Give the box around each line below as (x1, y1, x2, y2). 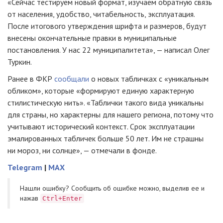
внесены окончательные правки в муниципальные (7, 33, 177, 43)
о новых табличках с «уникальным (89, 74, 209, 84)
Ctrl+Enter (42, 195, 82, 203)
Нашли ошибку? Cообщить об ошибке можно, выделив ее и (20, 184, 205, 193)
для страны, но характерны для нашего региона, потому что (7, 110, 214, 120)
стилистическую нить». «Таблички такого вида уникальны (7, 98, 204, 108)
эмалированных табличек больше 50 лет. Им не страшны (7, 133, 204, 144)
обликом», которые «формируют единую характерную (7, 86, 194, 96)
